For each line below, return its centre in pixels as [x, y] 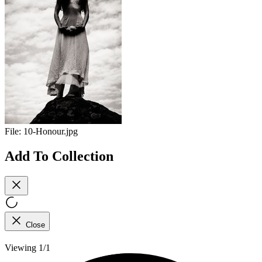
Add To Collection [59, 156]
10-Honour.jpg [51, 132]
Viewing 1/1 [27, 247]
